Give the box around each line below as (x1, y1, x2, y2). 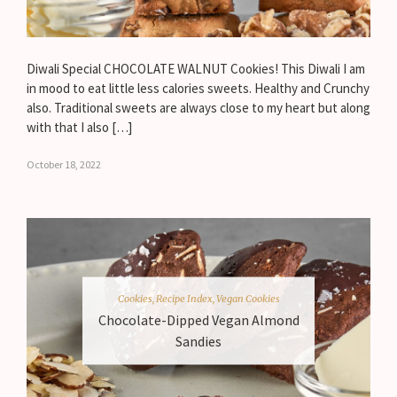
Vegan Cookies (215, 292, 280, 305)
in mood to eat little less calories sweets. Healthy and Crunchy (27, 80, 370, 97)
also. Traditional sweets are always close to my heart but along (27, 99, 370, 117)
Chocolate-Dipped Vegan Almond (97, 310, 300, 329)
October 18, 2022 (27, 158, 101, 172)
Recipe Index (155, 292, 213, 305)
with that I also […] (27, 119, 132, 136)
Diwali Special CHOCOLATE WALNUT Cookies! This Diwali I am (27, 60, 365, 78)
